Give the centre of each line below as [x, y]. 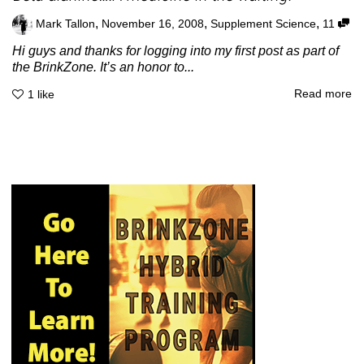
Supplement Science [263, 24]
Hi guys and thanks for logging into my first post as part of [175, 50]
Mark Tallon [65, 24]
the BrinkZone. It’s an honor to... [103, 67]
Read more [323, 94]
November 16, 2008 [153, 24]
